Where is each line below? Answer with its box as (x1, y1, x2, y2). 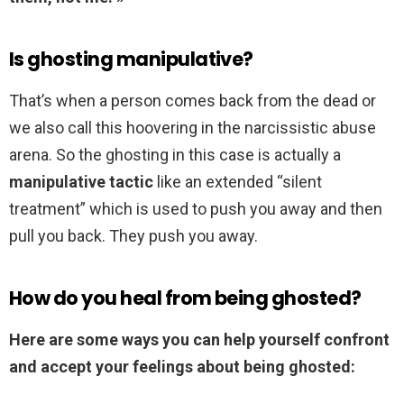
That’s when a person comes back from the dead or (9, 91, 376, 111)
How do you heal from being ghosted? (9, 285, 362, 312)
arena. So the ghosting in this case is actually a (9, 145, 341, 165)
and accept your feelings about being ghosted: (9, 357, 355, 377)
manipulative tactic (9, 172, 153, 192)
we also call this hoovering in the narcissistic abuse (9, 118, 376, 138)
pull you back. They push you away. (9, 226, 258, 246)
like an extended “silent (153, 172, 322, 192)
